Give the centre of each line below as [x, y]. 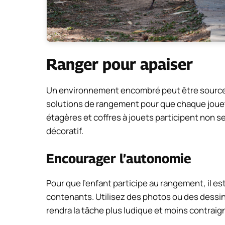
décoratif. [65, 131]
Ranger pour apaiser [120, 64]
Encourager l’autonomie [119, 158]
